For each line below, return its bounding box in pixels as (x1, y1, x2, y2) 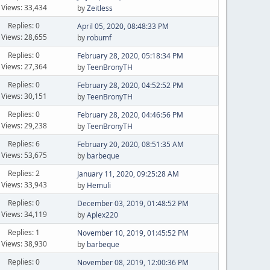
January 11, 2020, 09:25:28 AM (77, 169, 179, 179)
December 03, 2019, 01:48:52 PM (77, 198, 189, 209)
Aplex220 (86, 210, 118, 220)
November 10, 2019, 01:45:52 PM (77, 228, 189, 238)
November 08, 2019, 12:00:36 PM (77, 257, 189, 268)
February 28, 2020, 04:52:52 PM (77, 80, 183, 90)
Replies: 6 (8, 138, 40, 149)
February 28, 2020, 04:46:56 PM (77, 110, 183, 120)
